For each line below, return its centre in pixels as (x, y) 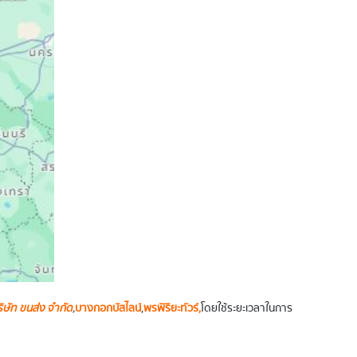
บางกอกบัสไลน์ (108, 308)
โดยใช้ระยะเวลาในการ (247, 308)
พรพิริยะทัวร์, (172, 308)
